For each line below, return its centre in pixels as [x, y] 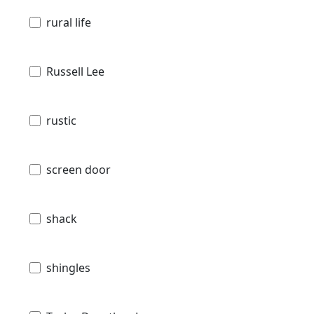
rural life [69, 23]
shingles [68, 268]
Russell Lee [75, 72]
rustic [61, 121]
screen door [78, 170]
